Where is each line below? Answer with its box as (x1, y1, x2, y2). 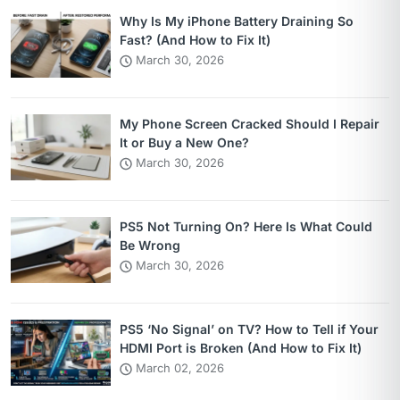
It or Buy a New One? (120, 134, 249, 150)
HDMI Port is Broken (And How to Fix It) (120, 339, 362, 355)
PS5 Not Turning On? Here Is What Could (120, 218, 372, 234)
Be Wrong (120, 237, 180, 253)
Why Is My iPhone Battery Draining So (120, 12, 354, 29)
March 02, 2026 (132, 360, 224, 375)
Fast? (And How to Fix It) (120, 31, 271, 47)
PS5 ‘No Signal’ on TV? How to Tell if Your (120, 321, 379, 337)
